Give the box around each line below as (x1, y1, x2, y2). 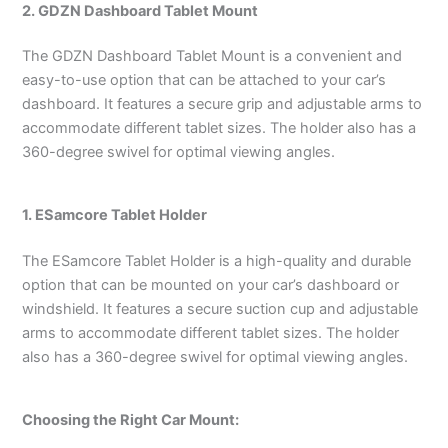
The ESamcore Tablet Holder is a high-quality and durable (22, 252, 412, 271)
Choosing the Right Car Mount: (22, 411, 240, 430)
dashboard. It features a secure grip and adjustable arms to (22, 95, 423, 114)
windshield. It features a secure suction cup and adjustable (22, 300, 419, 319)
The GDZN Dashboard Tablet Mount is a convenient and (22, 47, 403, 66)
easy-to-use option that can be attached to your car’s (22, 71, 387, 90)
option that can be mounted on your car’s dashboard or (22, 276, 400, 295)
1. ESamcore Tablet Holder (22, 206, 208, 225)
